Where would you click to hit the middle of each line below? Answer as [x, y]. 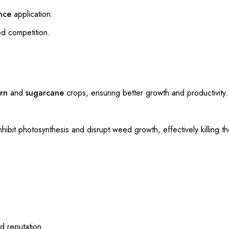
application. [32, 14]
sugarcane [45, 93]
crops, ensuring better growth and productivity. [146, 93]
